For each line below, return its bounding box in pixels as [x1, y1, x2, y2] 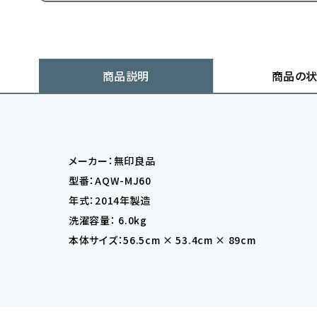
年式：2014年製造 [69, 193, 151, 208]
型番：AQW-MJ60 [69, 173, 151, 188]
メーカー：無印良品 [69, 154, 156, 168]
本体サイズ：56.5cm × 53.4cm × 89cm [69, 233, 256, 248]
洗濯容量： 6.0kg [69, 213, 147, 228]
